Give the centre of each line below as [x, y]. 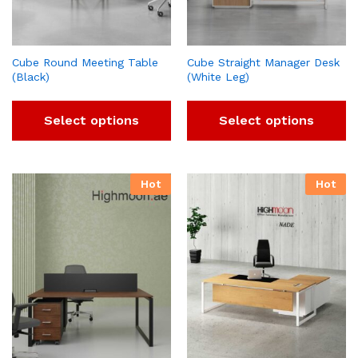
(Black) [31, 76]
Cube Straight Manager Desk [263, 62]
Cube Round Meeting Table [85, 62]
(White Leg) [218, 76]
